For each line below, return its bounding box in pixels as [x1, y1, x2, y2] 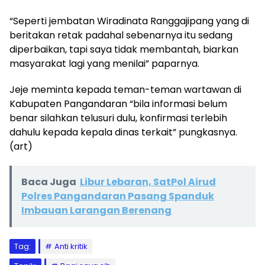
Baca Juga [21, 174, 76, 189]
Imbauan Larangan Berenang [21, 203, 172, 217]
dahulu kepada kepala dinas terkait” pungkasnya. [9, 125, 237, 139]
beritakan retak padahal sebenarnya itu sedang [9, 28, 232, 42]
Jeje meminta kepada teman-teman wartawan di [9, 82, 241, 96]
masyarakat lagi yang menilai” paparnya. [9, 56, 199, 70]
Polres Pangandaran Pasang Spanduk [21, 189, 214, 203]
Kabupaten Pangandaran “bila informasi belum [9, 96, 227, 111]
